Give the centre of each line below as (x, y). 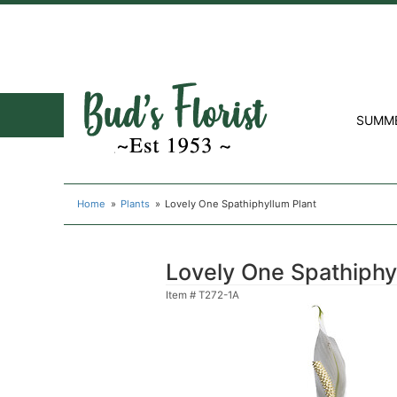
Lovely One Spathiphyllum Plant (241, 204)
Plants (136, 204)
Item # (182, 295)
